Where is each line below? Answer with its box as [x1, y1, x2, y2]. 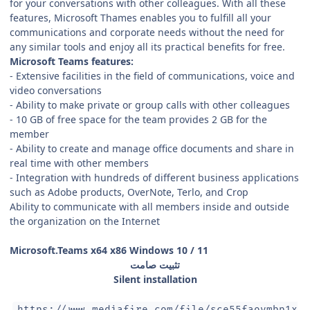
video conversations [10, 84, 102, 98]
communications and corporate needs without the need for [10, 26, 284, 39]
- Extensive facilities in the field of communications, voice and [10, 69, 295, 83]
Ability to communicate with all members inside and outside [10, 200, 289, 214]
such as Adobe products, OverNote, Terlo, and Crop [10, 185, 248, 199]
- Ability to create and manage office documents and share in [10, 142, 294, 156]
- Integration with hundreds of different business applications [10, 171, 299, 185]
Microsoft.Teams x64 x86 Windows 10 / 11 [10, 244, 208, 257]
